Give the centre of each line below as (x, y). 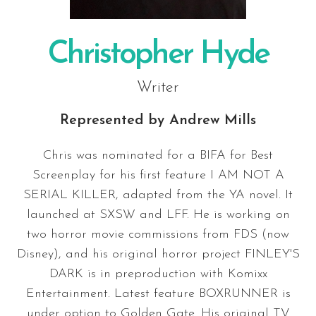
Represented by (112, 121)
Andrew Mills (213, 121)
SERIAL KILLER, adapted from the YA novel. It (158, 195)
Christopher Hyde (158, 55)
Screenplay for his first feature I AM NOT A (158, 175)
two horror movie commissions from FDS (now (158, 235)
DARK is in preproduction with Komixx (158, 274)
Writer (158, 88)
